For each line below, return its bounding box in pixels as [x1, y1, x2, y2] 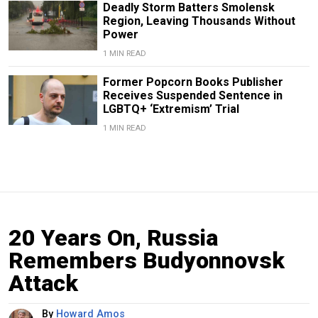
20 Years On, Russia [9, 224, 218, 251]
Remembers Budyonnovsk [9, 246, 285, 274]
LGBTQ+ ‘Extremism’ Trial [102, 102, 239, 116]
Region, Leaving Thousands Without [102, 13, 295, 28]
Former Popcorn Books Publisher [102, 75, 283, 89]
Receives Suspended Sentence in [102, 88, 283, 102]
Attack [9, 269, 78, 297]
